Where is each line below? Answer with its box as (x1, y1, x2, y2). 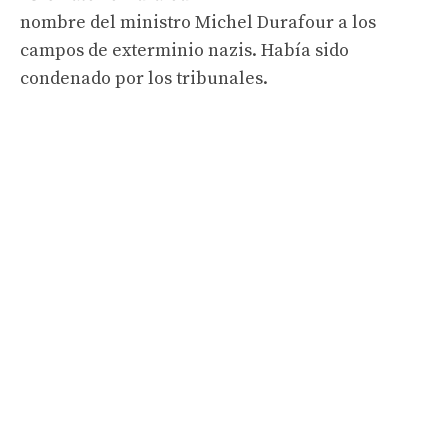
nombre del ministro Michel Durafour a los (20, 10, 376, 34)
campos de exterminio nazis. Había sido (20, 38, 349, 62)
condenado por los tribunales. (20, 66, 268, 90)
